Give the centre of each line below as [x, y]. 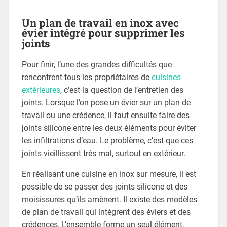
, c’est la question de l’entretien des [122, 90]
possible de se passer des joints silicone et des [104, 187]
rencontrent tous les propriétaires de [86, 78]
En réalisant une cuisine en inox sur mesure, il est [109, 174]
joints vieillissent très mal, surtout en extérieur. [103, 154]
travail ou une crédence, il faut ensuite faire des [105, 116]
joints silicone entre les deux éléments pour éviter [109, 128]
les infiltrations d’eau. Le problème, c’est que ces [107, 141]
